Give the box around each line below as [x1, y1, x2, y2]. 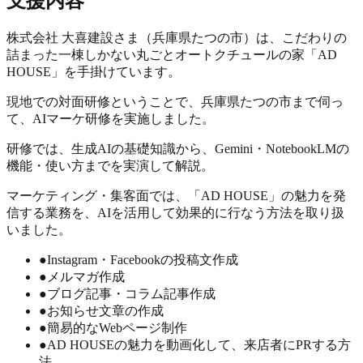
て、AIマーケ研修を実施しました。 [6, 111, 215, 126]
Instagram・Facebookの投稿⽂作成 [47, 252, 238, 267]
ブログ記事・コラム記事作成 [47, 286, 216, 301]
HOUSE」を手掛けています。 [6, 64, 181, 79]
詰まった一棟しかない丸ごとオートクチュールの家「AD [6, 47, 337, 62]
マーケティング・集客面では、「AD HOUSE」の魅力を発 [6, 188, 346, 203]
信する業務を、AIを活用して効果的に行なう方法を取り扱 [6, 205, 344, 220]
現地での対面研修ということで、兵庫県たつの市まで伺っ [6, 94, 344, 109]
